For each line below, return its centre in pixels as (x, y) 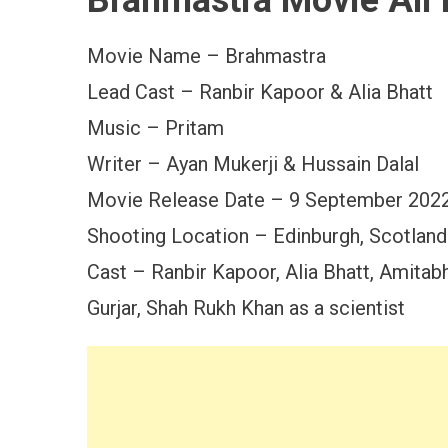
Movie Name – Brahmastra (206, 56)
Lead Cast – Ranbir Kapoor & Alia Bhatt (260, 92)
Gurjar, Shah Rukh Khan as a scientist (246, 308)
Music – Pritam (155, 128)
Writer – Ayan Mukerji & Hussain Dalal (253, 164)
